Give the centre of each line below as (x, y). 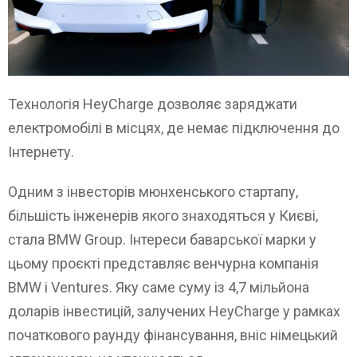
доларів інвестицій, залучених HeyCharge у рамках (174, 311)
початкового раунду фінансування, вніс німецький (173, 335)
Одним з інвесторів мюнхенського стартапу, (153, 191)
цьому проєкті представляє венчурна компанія (163, 263)
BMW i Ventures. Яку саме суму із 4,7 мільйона (159, 287)
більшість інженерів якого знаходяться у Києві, (163, 215)
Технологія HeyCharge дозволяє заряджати (153, 104)
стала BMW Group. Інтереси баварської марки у (162, 239)
